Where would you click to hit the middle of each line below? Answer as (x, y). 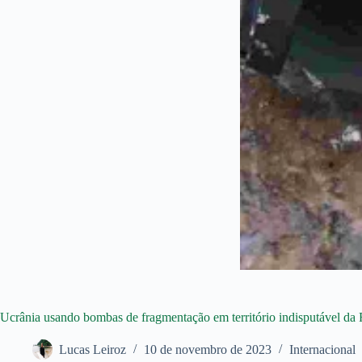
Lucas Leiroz (93, 350)
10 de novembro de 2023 (208, 350)
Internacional (322, 350)
